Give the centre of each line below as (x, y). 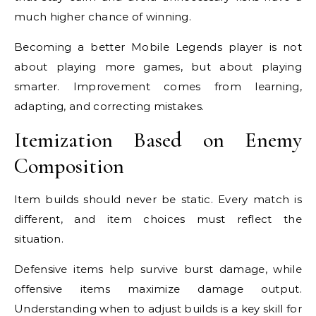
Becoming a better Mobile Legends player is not (158, 47)
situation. (39, 239)
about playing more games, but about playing (158, 67)
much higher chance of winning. (103, 17)
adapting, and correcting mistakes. (109, 106)
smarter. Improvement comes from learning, (158, 86)
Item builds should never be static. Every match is (158, 199)
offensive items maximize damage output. (158, 289)
